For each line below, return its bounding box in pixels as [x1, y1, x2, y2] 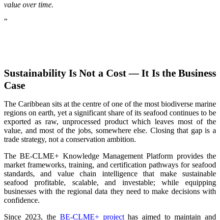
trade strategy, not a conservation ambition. [4, 135, 136, 144]
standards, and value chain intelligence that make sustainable [4, 169, 216, 178]
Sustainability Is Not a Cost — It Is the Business [4, 67, 216, 80]
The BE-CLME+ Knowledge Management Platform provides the [4, 152, 216, 161]
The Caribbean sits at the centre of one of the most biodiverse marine [4, 100, 216, 109]
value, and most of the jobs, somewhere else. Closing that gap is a [4, 126, 216, 135]
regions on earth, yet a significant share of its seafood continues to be [4, 109, 216, 117]
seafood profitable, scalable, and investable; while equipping [4, 178, 216, 187]
